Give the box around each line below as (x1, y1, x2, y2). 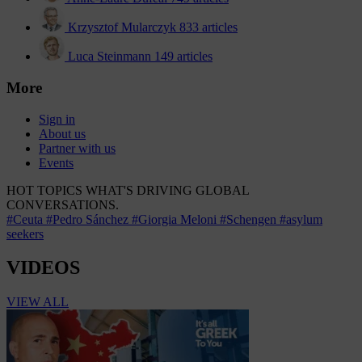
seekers (6, 226, 44, 241)
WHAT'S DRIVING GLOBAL (86, 183, 249, 197)
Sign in (39, 112, 75, 126)
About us (39, 126, 86, 141)
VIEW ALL (6, 295, 69, 309)
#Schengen (220, 212, 280, 226)
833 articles (179, 20, 238, 35)
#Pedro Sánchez (46, 212, 132, 226)
